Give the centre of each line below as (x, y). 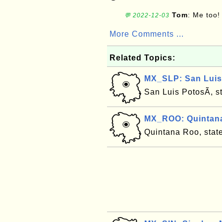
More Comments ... (147, 34)
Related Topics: (142, 58)
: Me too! (204, 15)
